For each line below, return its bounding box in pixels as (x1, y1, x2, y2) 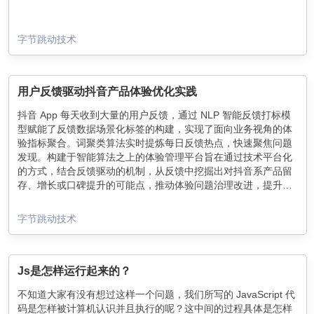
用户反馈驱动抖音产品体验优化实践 (18, 85, 197, 97)
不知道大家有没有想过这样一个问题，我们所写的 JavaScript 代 (18, 288, 295, 300)
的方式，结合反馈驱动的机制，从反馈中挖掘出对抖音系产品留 (18, 165, 292, 177)
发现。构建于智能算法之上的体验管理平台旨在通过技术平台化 (18, 151, 292, 163)
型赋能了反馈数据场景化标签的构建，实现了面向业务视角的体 (18, 123, 292, 135)
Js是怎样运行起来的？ (18, 264, 131, 277)
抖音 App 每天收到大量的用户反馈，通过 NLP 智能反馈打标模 (18, 109, 291, 121)
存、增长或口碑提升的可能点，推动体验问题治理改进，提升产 (18, 179, 292, 191)
